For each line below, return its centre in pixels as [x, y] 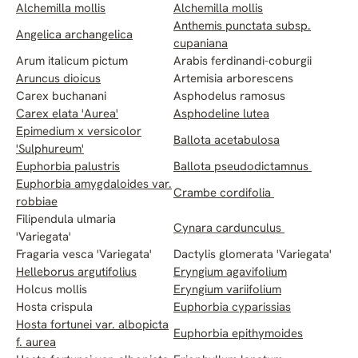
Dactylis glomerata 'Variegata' [253, 256]
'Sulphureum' [50, 150]
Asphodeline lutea [221, 115]
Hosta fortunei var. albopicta [92, 326]
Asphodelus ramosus [231, 97]
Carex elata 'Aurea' [67, 115]
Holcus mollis [52, 291]
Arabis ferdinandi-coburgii [243, 62]
